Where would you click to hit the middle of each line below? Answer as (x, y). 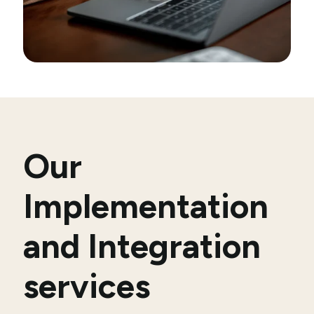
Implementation (146, 206)
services (87, 286)
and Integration (142, 246)
